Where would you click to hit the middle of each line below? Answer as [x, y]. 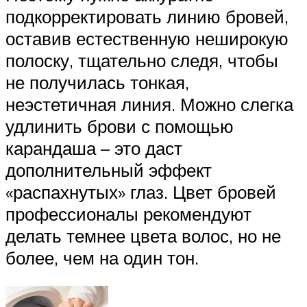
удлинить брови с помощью [120, 126]
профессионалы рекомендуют [128, 213]
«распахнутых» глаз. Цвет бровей [141, 192]
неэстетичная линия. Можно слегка [149, 104]
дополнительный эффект [109, 170]
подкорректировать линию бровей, [147, 16]
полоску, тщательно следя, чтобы [142, 60]
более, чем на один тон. [102, 257]
